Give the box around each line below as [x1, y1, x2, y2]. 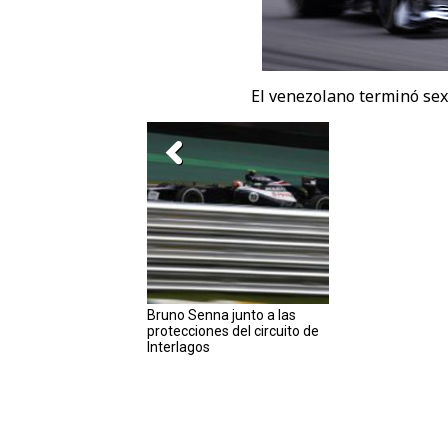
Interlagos [147, 339, 210, 355]
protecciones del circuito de [147, 323, 319, 339]
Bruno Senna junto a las [147, 307, 296, 323]
